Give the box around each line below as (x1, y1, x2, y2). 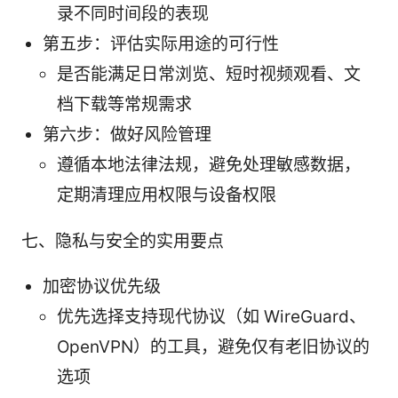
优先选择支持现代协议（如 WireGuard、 (57, 306, 366, 327)
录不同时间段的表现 (57, 3, 209, 24)
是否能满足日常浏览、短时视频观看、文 (57, 63, 361, 84)
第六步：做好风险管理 (43, 123, 211, 145)
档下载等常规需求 (57, 93, 192, 115)
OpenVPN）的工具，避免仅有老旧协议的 (57, 336, 370, 357)
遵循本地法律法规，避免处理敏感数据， (57, 154, 361, 175)
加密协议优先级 (43, 275, 161, 297)
